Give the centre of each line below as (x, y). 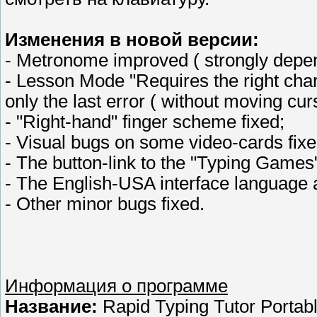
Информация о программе (116, 286)
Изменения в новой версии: (132, 40)
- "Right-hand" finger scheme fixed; (145, 122)
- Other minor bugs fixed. (105, 204)
